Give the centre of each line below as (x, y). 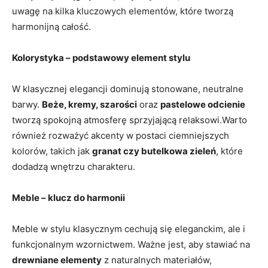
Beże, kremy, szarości (89, 104)
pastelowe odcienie (203, 104)
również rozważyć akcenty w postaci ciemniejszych (121, 135)
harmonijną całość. (51, 27)
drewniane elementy (57, 260)
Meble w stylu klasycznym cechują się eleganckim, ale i (129, 229)
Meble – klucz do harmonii (68, 198)
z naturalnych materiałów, (157, 260)
